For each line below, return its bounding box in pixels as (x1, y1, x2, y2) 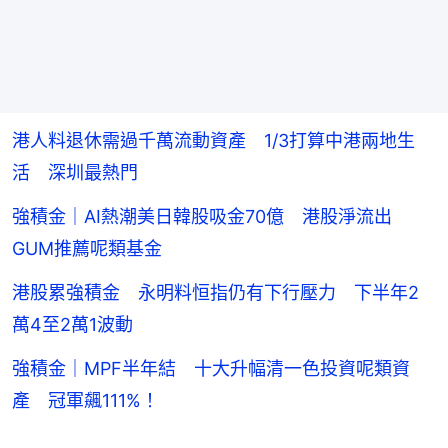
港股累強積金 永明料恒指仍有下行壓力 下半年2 (12, 281, 419, 303)
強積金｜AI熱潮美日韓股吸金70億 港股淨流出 (12, 205, 410, 227)
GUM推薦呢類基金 (12, 237, 162, 259)
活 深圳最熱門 (12, 161, 138, 183)
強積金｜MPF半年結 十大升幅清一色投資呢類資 (12, 357, 410, 379)
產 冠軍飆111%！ (12, 389, 159, 411)
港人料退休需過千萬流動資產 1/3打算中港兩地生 (12, 129, 415, 151)
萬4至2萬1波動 (12, 313, 133, 335)
